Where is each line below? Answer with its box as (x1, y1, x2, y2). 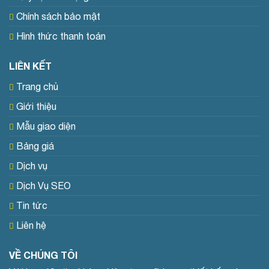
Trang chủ (16, 81, 58, 92)
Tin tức (16, 200, 47, 211)
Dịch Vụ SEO (16, 180, 71, 192)
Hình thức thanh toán (16, 31, 106, 42)
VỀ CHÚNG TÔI (9, 249, 77, 261)
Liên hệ (16, 220, 46, 231)
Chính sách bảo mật (16, 11, 100, 22)
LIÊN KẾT (9, 60, 52, 72)
